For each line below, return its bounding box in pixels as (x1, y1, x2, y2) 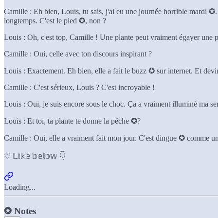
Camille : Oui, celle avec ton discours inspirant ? (4, 50, 152, 58)
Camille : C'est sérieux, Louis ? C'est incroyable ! (4, 83, 155, 92)
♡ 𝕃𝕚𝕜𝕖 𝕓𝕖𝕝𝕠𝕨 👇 (4, 152, 66, 161)
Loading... (4, 183, 36, 192)
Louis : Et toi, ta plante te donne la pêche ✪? (4, 117, 141, 126)
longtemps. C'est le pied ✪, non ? (4, 17, 106, 25)
